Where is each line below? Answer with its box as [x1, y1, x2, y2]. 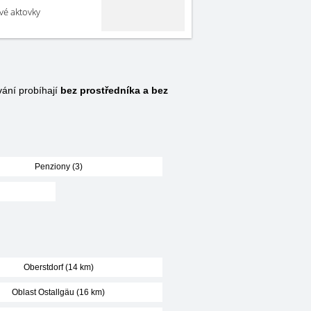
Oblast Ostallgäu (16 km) [12, 287, 105, 297]
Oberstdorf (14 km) [23, 262, 94, 272]
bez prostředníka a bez [60, 85, 168, 96]
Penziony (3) [34, 162, 83, 171]
